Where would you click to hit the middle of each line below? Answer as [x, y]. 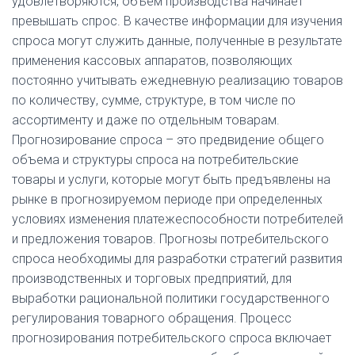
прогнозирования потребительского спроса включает [172, 338]
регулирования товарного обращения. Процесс [152, 318]
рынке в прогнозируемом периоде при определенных [167, 199]
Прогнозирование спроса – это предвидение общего [168, 140]
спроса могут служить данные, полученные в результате [177, 41]
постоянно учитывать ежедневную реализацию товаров [177, 80]
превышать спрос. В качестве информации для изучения [177, 21]
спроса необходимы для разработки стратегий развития [177, 259]
